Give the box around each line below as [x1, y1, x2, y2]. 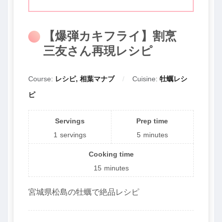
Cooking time [88, 150, 134, 158]
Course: [28, 74, 55, 83]
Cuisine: [132, 74, 160, 83]
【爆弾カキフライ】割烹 [43, 29, 176, 43]
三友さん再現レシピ [43, 44, 153, 58]
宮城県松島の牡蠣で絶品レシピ [28, 187, 139, 196]
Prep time [136, 116, 168, 125]
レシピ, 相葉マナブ [55, 74, 114, 83]
